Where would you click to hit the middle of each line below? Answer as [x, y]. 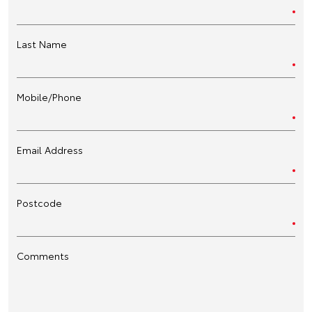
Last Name [42, 44]
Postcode [39, 202]
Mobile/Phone [49, 96]
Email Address [50, 149]
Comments [43, 255]
